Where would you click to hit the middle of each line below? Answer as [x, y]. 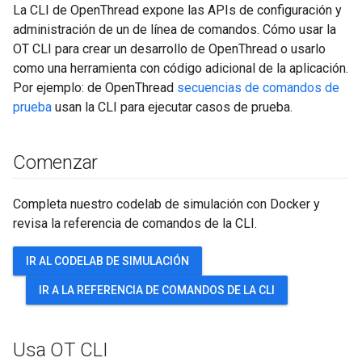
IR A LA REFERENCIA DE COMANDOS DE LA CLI [157, 290]
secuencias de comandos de [258, 88]
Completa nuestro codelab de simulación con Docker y [166, 204]
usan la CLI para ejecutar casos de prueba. [172, 107]
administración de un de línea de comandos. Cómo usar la [175, 29]
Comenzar [56, 162]
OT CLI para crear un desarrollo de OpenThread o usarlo [169, 49]
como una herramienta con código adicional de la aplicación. [181, 68]
